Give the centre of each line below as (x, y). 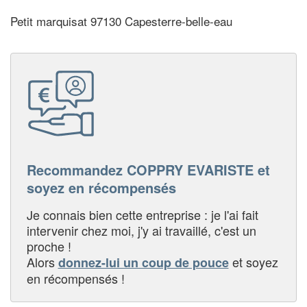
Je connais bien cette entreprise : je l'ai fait (142, 214)
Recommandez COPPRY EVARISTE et (148, 169)
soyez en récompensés (101, 187)
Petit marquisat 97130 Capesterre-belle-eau (121, 21)
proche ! (49, 246)
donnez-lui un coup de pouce (143, 262)
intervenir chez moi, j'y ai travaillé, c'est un (141, 230)
